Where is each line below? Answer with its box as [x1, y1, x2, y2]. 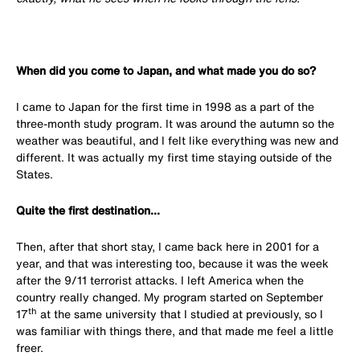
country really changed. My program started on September [16, 288, 323, 305]
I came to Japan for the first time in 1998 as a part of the [16, 98, 314, 115]
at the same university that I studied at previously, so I [37, 305, 323, 322]
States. [16, 166, 53, 182]
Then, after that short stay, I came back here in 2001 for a [16, 238, 319, 255]
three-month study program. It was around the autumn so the [16, 115, 334, 132]
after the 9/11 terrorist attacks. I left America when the [16, 272, 304, 288]
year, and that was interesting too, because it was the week [16, 255, 329, 272]
